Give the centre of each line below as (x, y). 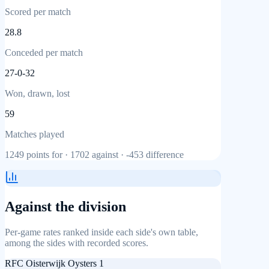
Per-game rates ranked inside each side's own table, (101, 232)
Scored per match (38, 11)
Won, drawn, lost (37, 93)
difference (164, 154)
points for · (47, 154)
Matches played (35, 134)
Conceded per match (44, 52)
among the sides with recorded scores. (77, 243)
